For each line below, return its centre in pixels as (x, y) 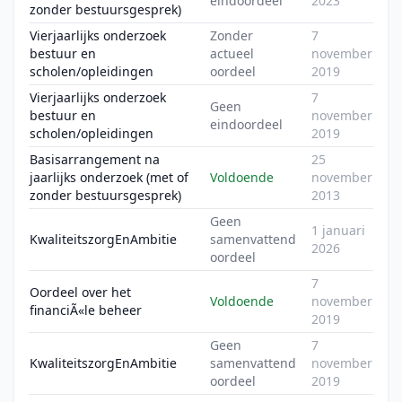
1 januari (338, 230)
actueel (232, 53)
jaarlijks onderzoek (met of (109, 177)
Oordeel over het (80, 292)
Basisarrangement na (95, 159)
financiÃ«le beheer (86, 310)
